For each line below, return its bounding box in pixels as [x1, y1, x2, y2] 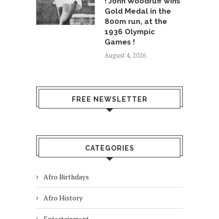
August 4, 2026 [105, 51, 146, 60]
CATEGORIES [85, 144, 134, 153]
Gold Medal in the [105, 7, 171, 16]
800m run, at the [105, 17, 167, 26]
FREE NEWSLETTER [71, 95, 148, 104]
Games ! [105, 38, 135, 47]
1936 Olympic [105, 27, 155, 37]
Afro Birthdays [44, 172, 89, 182]
